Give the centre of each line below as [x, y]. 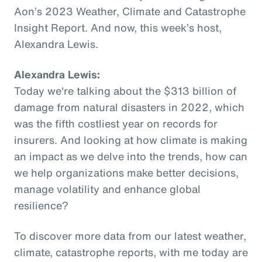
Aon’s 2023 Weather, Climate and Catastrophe [130, 11]
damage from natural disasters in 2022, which [129, 107]
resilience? [41, 205]
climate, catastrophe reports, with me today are [131, 252]
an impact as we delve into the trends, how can [131, 156]
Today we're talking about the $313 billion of [125, 90]
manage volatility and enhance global [107, 189]
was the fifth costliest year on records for [116, 123]
